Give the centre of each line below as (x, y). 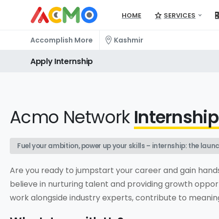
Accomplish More (62, 40)
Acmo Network (72, 117)
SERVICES (180, 15)
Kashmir (129, 40)
